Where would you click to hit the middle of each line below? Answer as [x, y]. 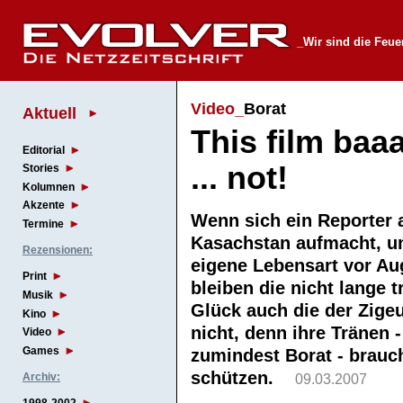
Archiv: [41, 377]
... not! [239, 178]
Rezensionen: [58, 251]
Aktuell [49, 112]
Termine [43, 224]
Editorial [44, 150]
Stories [41, 169]
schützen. [243, 377]
